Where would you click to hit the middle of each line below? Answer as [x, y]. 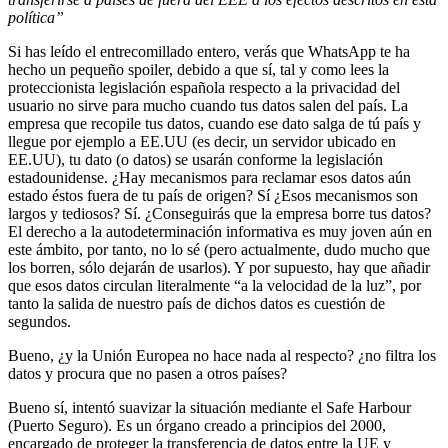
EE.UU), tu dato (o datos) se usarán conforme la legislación [195, 159]
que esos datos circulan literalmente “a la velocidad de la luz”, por [214, 285]
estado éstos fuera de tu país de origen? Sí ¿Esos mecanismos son [213, 195]
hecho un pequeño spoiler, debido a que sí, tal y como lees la [198, 69]
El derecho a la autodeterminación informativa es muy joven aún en [220, 231]
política [31, 17]
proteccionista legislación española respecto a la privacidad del [204, 87]
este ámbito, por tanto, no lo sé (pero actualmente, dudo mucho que [219, 249]
